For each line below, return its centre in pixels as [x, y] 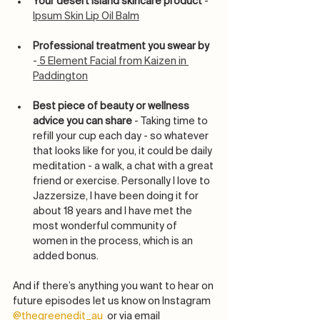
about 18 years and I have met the [114, 212]
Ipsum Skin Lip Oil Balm [86, 17]
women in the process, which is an [114, 242]
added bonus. [67, 257]
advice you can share [84, 122]
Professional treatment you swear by [121, 47]
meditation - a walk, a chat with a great [124, 167]
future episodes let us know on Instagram [113, 302]
